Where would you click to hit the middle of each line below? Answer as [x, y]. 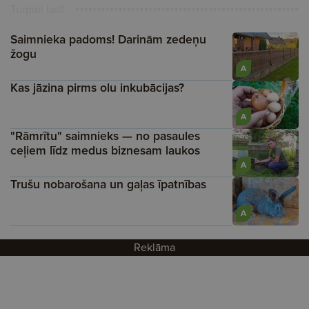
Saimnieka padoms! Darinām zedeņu [108, 39]
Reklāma [154, 247]
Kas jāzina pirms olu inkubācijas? [97, 87]
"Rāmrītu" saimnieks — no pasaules [105, 136]
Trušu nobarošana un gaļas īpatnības [108, 184]
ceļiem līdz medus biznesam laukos [105, 150]
